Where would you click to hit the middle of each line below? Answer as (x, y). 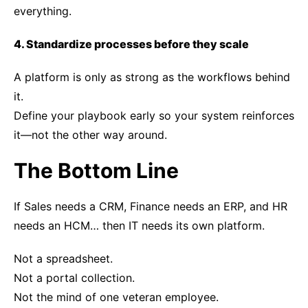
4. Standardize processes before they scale (131, 44)
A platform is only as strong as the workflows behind (152, 77)
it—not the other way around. (90, 135)
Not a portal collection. (74, 278)
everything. (43, 11)
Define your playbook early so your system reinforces (154, 115)
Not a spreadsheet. (63, 258)
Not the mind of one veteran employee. (116, 297)
